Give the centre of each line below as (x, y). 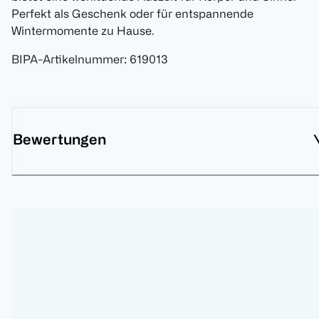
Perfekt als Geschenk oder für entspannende (132, 14)
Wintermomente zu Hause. (83, 31)
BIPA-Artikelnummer (68, 59)
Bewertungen (59, 140)
